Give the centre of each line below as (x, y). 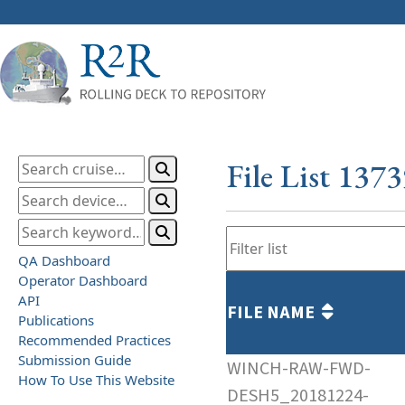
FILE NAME (274, 312)
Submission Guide (75, 359)
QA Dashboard (64, 260)
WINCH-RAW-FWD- (299, 368)
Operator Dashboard (83, 280)
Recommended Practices (94, 339)
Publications (56, 320)
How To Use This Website (96, 379)
